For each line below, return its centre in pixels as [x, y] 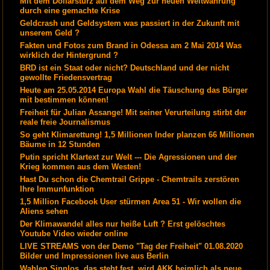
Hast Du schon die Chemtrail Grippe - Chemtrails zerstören [130, 179]
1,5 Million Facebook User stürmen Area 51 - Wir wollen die [131, 201]
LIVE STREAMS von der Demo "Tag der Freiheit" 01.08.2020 [132, 246]
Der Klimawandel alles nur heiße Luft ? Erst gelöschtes [123, 224]
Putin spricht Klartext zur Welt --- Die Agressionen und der [129, 157]
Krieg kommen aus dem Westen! [81, 166]
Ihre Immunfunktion [57, 189]
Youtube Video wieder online [74, 233]
